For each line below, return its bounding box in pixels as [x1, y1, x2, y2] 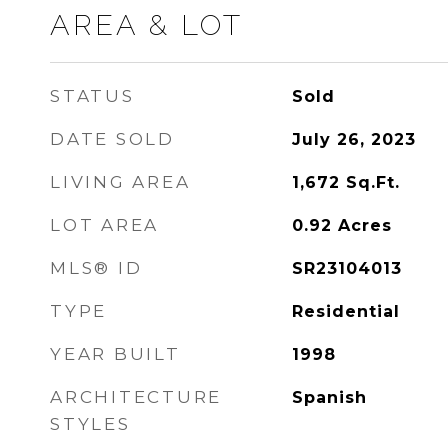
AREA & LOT [50, 8, 243, 42]
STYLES [50, 414, 131, 434]
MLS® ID [50, 258, 143, 278]
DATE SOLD [50, 129, 175, 149]
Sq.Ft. [345, 173, 400, 192]
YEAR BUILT [50, 344, 181, 364]
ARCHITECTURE [50, 387, 222, 407]
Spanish [291, 388, 367, 407]
